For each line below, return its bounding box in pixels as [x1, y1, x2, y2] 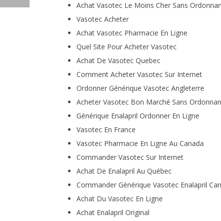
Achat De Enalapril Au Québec [76, 166, 172, 176]
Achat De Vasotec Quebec [76, 56, 160, 65]
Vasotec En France [76, 125, 136, 134]
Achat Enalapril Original [76, 208, 149, 217]
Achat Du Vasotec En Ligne [76, 194, 163, 203]
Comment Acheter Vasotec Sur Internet [76, 70, 202, 79]
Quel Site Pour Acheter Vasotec [76, 42, 177, 51]
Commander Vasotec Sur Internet [76, 152, 184, 162]
